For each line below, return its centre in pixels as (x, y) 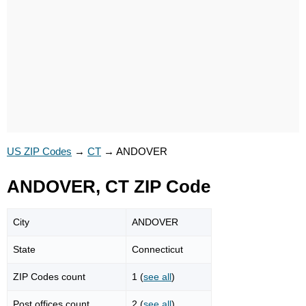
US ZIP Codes (39, 151)
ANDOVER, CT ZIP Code (109, 186)
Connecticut (157, 249)
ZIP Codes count (49, 276)
